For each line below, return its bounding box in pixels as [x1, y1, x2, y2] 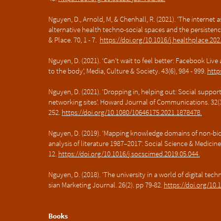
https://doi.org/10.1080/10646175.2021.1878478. [62, 108, 202, 117]
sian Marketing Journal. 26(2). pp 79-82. [48, 180, 164, 189]
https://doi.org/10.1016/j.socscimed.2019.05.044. [58, 149, 200, 158]
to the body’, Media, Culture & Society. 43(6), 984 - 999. [48, 66, 207, 75]
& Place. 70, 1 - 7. [48, 35, 100, 44]
